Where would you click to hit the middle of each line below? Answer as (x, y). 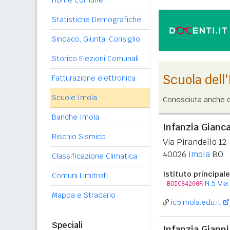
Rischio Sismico (79, 137)
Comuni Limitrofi (80, 176)
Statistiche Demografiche (97, 20)
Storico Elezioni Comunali (95, 59)
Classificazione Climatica (94, 156)
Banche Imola (75, 117)
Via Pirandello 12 (195, 142)
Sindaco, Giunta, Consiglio (96, 39)
